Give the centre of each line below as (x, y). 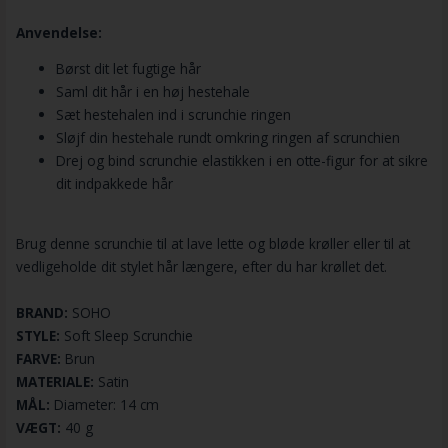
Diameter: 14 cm (104, 404)
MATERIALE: (56, 381)
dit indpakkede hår (114, 184)
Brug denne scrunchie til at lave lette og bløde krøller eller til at (212, 243)
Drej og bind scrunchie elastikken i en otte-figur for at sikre (241, 161)
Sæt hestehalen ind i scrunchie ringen (173, 115)
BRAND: (41, 312)
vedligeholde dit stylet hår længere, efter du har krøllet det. (201, 266)
